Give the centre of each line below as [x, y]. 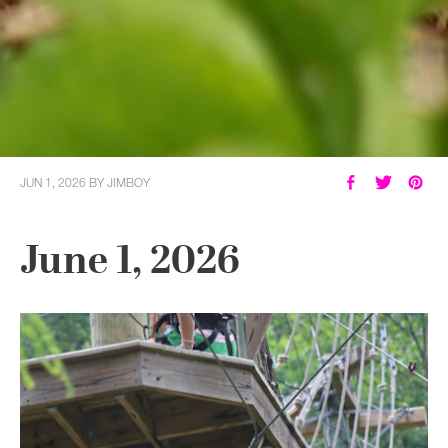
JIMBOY [128, 181]
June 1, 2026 [130, 259]
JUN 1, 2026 [53, 181]
